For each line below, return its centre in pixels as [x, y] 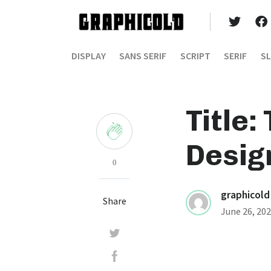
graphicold [245, 195]
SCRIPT [195, 56]
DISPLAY [89, 56]
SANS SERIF [143, 56]
